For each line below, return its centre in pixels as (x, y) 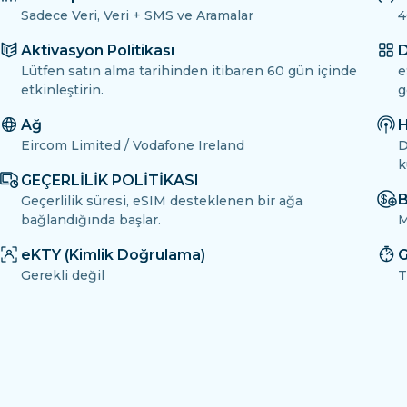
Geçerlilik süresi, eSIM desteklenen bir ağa (162, 201)
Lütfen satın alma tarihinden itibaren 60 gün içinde (189, 71)
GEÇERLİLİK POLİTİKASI (110, 181)
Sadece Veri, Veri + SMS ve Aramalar (137, 16)
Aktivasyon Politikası (98, 51)
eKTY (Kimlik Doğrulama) (113, 255)
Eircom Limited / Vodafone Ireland (133, 146)
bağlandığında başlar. (91, 220)
